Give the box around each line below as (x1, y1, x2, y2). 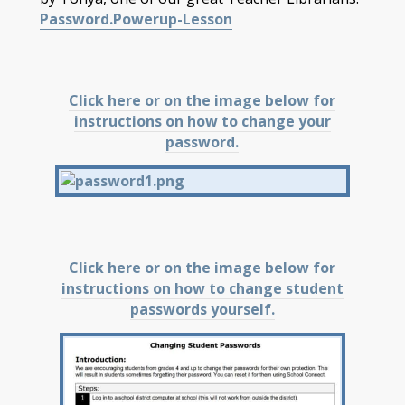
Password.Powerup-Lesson (39, 9, 232, 30)
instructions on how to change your (73, 111, 331, 132)
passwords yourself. (129, 299, 275, 320)
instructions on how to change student (61, 278, 344, 299)
